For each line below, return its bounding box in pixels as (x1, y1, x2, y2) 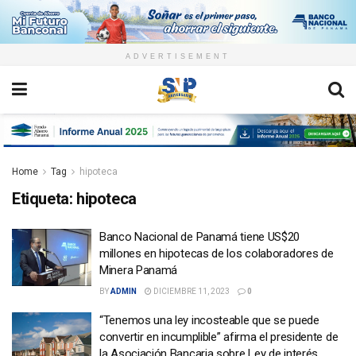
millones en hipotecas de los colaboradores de (99, 246, 334, 261)
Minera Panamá (99, 263, 178, 278)
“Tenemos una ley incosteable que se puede (99, 313, 319, 328)
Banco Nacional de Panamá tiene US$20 (99, 230, 300, 245)
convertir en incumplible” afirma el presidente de (99, 330, 339, 345)
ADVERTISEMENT (126, 52, 230, 61)
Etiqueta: (12, 189, 76, 209)
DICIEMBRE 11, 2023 (152, 287, 230, 296)
